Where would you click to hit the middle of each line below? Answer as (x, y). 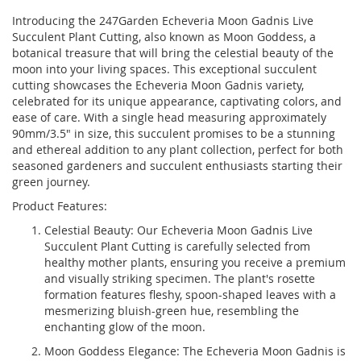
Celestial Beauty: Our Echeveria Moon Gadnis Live (178, 230)
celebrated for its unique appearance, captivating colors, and (177, 102)
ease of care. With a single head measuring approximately (169, 118)
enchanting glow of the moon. (125, 327)
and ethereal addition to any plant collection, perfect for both (178, 150)
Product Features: (60, 206)
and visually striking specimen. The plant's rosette (180, 279)
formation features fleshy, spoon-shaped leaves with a (190, 295)
